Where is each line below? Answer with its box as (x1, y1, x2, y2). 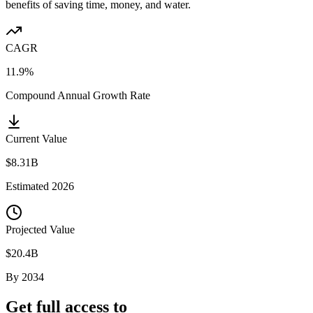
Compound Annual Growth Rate (6, 89, 150, 101)
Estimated (6, 180, 52, 192)
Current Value (6, 132, 67, 145)
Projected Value (6, 223, 75, 235)
